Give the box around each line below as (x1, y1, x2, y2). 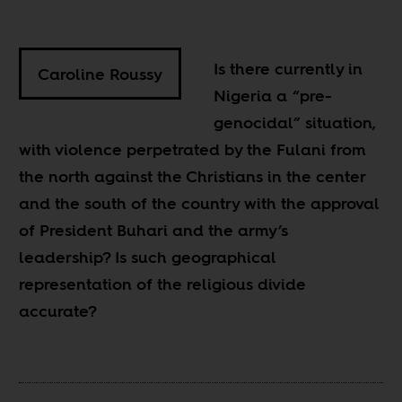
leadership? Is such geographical (19, 246, 276, 269)
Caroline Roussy (38, 62, 163, 85)
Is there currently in (214, 57, 363, 81)
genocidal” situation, (214, 111, 377, 135)
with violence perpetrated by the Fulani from (19, 138, 367, 162)
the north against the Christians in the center (19, 165, 366, 188)
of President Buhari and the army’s (19, 219, 289, 242)
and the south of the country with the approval (19, 192, 380, 215)
